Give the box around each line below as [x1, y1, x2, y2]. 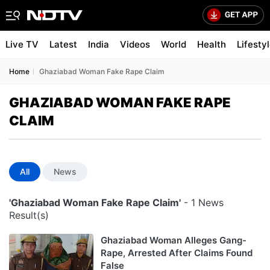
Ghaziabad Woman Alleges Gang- [101, 234, 246, 246]
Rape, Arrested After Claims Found [101, 247, 253, 259]
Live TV [5, 39, 39, 50]
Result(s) [9, 209, 49, 221]
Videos [120, 39, 150, 50]
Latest [49, 39, 77, 50]
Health [197, 39, 226, 50]
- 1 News [181, 196, 224, 209]
